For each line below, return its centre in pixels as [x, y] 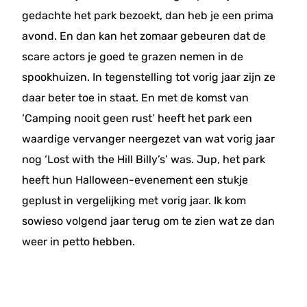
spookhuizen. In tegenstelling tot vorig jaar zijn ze [149, 77]
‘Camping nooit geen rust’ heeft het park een [137, 118]
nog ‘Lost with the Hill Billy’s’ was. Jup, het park [144, 159]
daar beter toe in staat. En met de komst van [135, 98]
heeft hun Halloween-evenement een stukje [135, 180]
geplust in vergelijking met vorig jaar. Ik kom [134, 200]
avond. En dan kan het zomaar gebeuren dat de [144, 36]
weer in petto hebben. [78, 242]
